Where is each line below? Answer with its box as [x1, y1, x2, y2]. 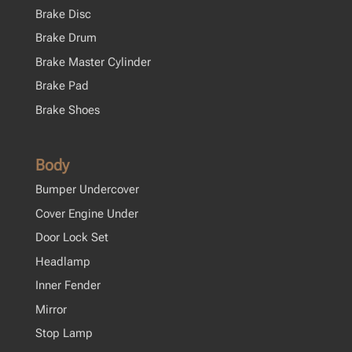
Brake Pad [35, 79, 89, 93]
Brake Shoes [35, 102, 100, 117]
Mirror [35, 302, 67, 317]
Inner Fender [35, 278, 101, 293]
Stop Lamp [35, 326, 93, 341]
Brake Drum [35, 31, 97, 46]
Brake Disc [35, 6, 91, 21]
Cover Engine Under [35, 206, 138, 221]
